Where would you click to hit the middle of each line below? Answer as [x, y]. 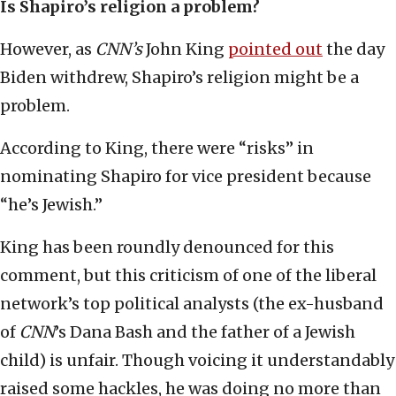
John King [185, 49]
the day [354, 49]
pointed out [275, 49]
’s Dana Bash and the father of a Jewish [205, 332]
